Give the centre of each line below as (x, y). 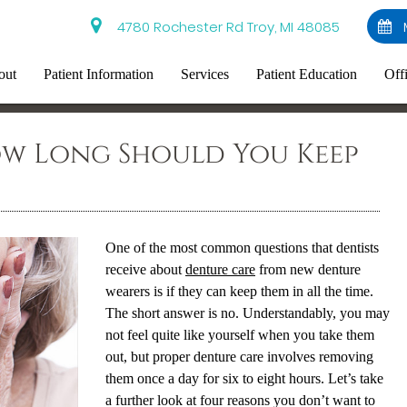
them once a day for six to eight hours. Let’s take (244, 378)
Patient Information (99, 74)
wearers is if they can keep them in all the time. (239, 291)
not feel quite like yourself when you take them (239, 335)
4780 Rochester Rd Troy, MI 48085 (225, 27)
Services (205, 74)
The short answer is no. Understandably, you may (247, 313)
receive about (145, 269)
